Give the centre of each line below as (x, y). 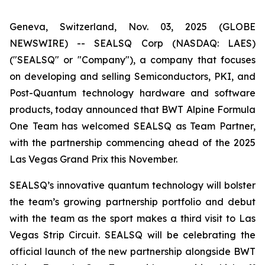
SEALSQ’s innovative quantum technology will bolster (132, 185)
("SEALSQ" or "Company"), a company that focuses (132, 60)
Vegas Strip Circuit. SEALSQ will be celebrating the (132, 235)
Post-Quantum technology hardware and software (132, 93)
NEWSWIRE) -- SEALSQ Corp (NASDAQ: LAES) (132, 43)
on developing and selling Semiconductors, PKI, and (132, 76)
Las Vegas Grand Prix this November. (93, 159)
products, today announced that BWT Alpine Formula (132, 109)
